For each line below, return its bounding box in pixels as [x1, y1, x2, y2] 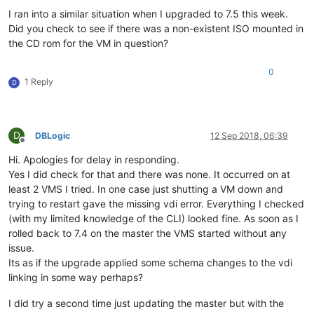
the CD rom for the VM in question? [8, 36, 168, 49]
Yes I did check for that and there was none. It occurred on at [8, 168, 290, 180]
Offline [22, 139, 48, 151]
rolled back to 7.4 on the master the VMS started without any [8, 226, 287, 239]
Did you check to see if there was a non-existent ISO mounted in [8, 22, 303, 34]
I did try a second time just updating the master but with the [8, 296, 284, 309]
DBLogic [35, 130, 70, 141]
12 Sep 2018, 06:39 [210, 130, 288, 141]
